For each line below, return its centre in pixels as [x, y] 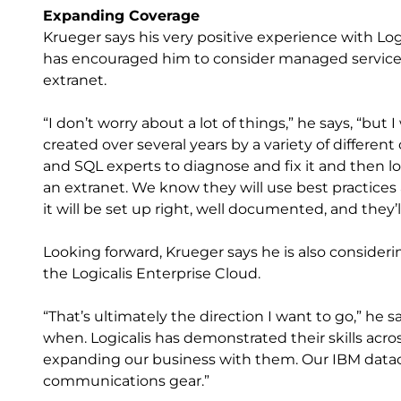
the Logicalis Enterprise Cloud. [152, 273]
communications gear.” [126, 381]
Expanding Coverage [121, 16]
